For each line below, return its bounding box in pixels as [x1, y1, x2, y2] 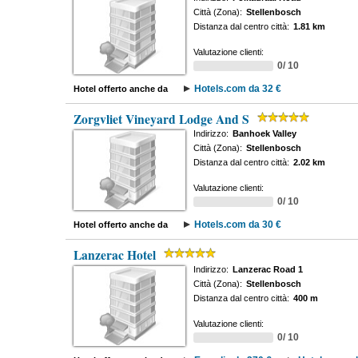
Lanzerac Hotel [73, 246, 156, 264]
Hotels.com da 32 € [193, 83, 281, 94]
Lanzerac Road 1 [232, 265, 303, 274]
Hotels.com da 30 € [193, 219, 281, 230]
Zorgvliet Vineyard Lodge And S [73, 110, 249, 128]
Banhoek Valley [232, 129, 296, 138]
